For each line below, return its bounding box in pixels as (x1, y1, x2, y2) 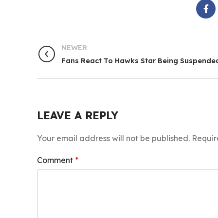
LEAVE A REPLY (37, 109, 118, 122)
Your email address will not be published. (37, 133, 190, 143)
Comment (37, 155, 75, 165)
